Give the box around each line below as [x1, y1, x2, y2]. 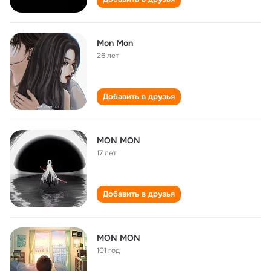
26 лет [97, 51, 119, 60]
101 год [97, 246, 120, 255]
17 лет [97, 148, 117, 158]
